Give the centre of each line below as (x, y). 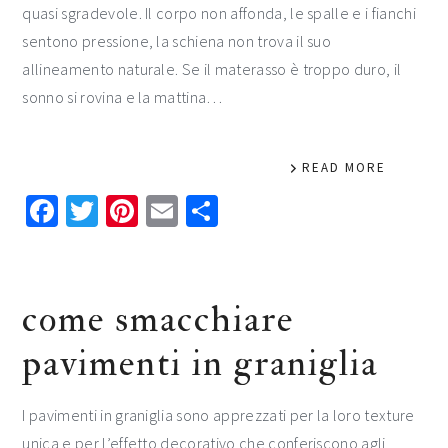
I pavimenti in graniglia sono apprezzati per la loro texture (218, 415)
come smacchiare (158, 319)
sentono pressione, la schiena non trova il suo (177, 41)
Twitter (145, 211)
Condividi (281, 211)
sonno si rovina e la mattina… (122, 97)
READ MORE (343, 167)
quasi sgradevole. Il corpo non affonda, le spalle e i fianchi (219, 13)
